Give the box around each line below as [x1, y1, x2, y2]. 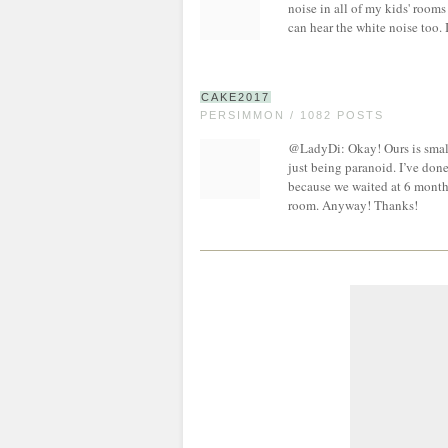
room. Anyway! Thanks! [288, 196, 418, 214]
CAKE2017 [201, 91, 270, 103]
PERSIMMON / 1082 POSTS [200, 109, 384, 121]
